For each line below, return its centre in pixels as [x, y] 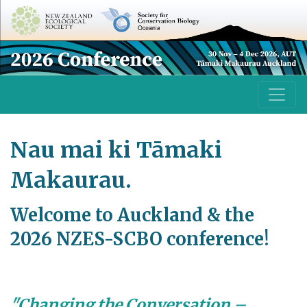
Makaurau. [74, 181]
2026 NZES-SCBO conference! [140, 239]
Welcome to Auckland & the [132, 215]
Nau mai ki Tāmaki [116, 150]
